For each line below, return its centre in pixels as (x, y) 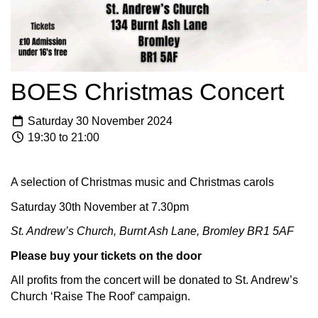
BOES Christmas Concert (147, 91)
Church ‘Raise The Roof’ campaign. (100, 297)
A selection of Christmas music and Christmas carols (142, 182)
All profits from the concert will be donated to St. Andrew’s (154, 280)
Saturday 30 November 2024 (99, 121)
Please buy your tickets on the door (106, 256)
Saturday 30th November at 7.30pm (100, 207)
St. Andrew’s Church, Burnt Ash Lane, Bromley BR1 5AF (152, 231)
